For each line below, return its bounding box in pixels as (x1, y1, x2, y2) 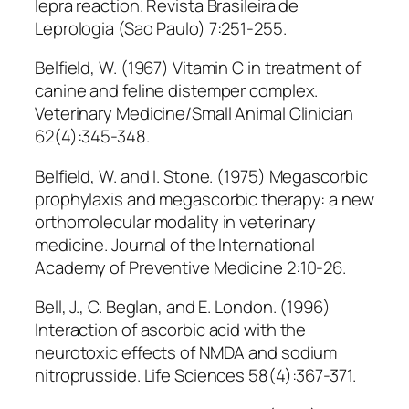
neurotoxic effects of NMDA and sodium (35, 341, 338, 365)
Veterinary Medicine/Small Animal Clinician (35, 101, 353, 126)
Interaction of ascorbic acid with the (35, 318, 307, 342)
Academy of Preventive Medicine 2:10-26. (35, 255, 347, 279)
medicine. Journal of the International (35, 232, 316, 257)
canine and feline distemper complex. (35, 79, 319, 103)
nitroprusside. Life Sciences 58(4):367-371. (35, 363, 356, 388)
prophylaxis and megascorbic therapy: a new (35, 186, 374, 211)
